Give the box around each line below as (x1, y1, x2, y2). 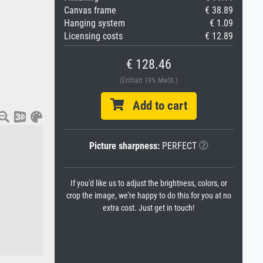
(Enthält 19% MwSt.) (119, 76, 178, 85)
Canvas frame (64, 5, 116, 16)
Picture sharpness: (89, 140, 160, 151)
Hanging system (64, 18, 125, 29)
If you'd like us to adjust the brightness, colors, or (70, 178, 227, 188)
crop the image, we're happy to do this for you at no (66, 191, 231, 201)
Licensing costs (64, 31, 123, 42)
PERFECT (159, 140, 197, 151)
